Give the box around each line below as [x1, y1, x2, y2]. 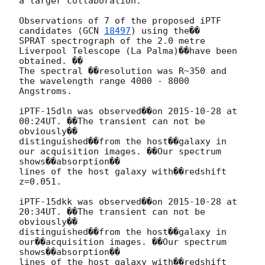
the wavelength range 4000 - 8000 [19, 75, 189, 86]
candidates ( [19, 25, 83, 36]
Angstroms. [19, 85, 72, 96]
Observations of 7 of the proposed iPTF [19, 15, 221, 26]
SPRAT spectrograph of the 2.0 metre [19, 35, 205, 46]
